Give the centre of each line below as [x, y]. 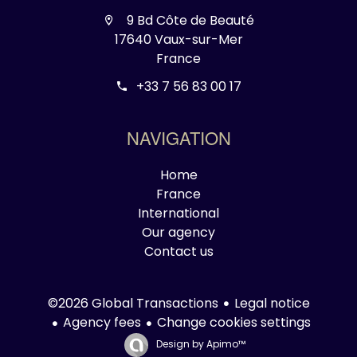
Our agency [178, 233]
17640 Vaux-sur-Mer [178, 40]
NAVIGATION [178, 141]
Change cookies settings [233, 323]
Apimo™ [226, 344]
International [178, 214]
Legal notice [272, 303]
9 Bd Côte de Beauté [189, 21]
